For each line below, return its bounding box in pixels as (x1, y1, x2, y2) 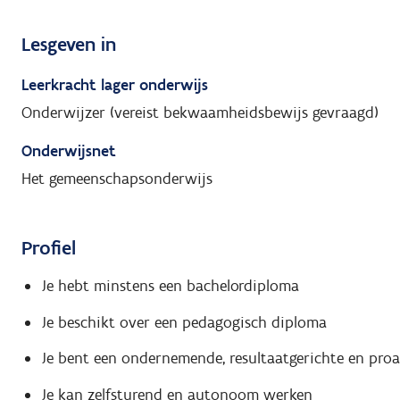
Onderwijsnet (21, 140, 116, 161)
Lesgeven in (21, 31, 116, 56)
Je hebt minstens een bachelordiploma (40, 276, 299, 296)
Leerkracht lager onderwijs (21, 74, 208, 95)
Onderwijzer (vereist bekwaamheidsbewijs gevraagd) (21, 102, 379, 122)
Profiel (21, 235, 76, 260)
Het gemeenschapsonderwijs (21, 168, 212, 188)
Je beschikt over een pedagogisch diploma (40, 312, 327, 332)
